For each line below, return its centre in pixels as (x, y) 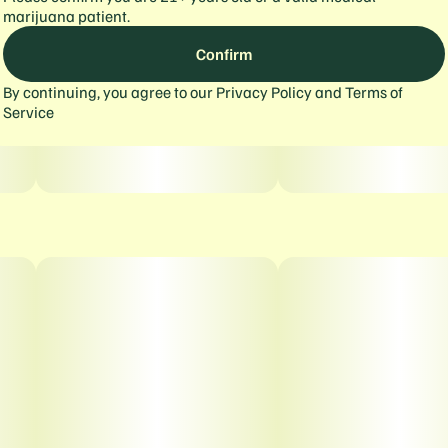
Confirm (224, 53)
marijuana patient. (66, 15)
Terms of (374, 91)
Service (28, 111)
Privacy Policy (264, 91)
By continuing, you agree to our (109, 91)
